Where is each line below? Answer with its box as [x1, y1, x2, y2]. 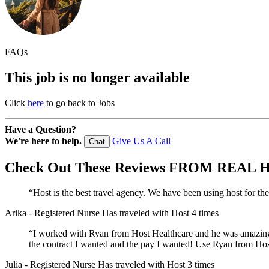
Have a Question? [5, 124, 76, 134]
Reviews [111, 159, 165, 175]
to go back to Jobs [44, 97, 115, 108]
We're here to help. [5, 135, 82, 146]
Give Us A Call [112, 135, 171, 146]
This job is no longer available [5, 69, 190, 85]
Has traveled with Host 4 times [102, 208, 219, 219]
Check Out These [5, 159, 111, 175]
